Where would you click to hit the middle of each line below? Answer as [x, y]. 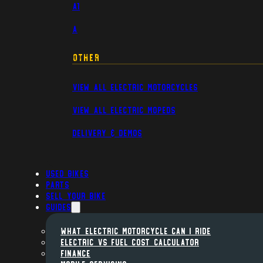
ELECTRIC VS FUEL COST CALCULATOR [130, 241]
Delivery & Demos [107, 132]
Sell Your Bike [76, 195]
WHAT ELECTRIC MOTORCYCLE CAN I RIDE [136, 230]
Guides [58, 206]
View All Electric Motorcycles [135, 86]
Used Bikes [67, 173]
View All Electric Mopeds [124, 109]
